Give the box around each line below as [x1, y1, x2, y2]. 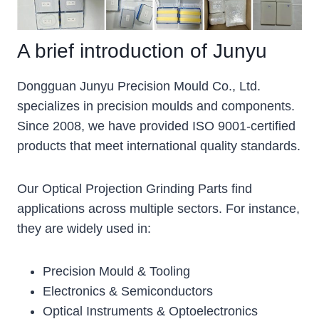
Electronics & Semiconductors [43, 283, 213, 298]
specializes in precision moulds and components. [17, 98, 295, 113]
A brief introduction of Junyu [17, 39, 267, 62]
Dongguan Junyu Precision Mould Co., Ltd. [17, 78, 261, 93]
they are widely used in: [17, 221, 151, 236]
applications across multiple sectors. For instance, [17, 201, 300, 216]
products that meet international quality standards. [17, 138, 300, 153]
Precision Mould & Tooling [43, 263, 190, 278]
